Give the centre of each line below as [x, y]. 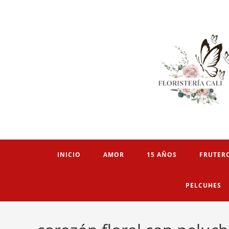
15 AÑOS [162, 155]
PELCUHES [203, 185]
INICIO [69, 155]
